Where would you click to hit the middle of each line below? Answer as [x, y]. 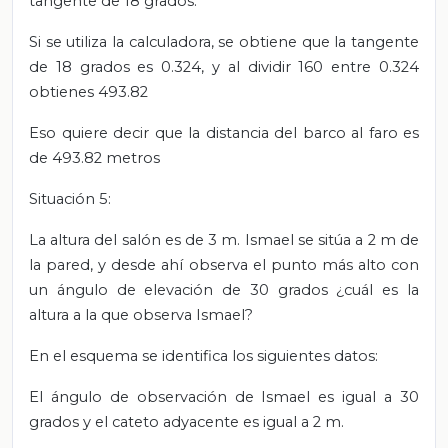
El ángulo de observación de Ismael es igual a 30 [224, 396]
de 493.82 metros [94, 157]
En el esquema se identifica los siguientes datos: [203, 355]
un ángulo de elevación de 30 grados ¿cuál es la [224, 289]
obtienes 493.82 [88, 91]
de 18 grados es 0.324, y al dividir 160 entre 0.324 [224, 66]
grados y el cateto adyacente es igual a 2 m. [186, 421]
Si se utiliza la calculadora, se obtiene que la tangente [224, 41]
